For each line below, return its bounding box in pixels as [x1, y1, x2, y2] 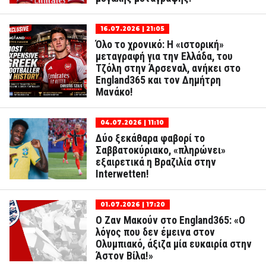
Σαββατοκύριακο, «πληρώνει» [96, 144, 226, 156]
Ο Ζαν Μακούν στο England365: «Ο [96, 214, 245, 226]
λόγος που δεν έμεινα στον [96, 226, 215, 238]
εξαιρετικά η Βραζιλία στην [96, 156, 216, 168]
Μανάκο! [96, 86, 133, 98]
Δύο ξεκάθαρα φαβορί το [96, 132, 205, 144]
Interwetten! [96, 168, 149, 180]
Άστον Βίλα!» [96, 250, 153, 262]
